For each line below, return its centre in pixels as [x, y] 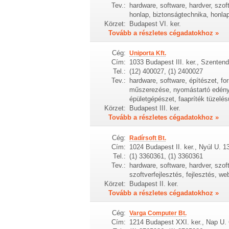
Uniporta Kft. [147, 53]
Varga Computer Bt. [158, 213]
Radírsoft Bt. [147, 138]
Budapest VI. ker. [155, 24]
